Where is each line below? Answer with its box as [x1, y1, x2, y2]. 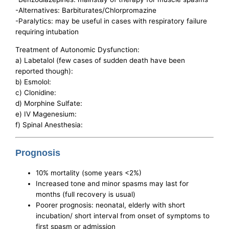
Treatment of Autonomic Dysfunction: [15, 45, 140, 54]
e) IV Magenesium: [15, 109, 77, 118]
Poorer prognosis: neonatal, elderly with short [36, 201, 186, 210]
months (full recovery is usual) [36, 190, 136, 199]
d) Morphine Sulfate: [15, 99, 83, 107]
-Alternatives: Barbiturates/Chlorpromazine [15, 6, 157, 15]
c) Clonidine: [15, 88, 57, 97]
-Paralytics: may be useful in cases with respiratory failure [15, 17, 208, 26]
